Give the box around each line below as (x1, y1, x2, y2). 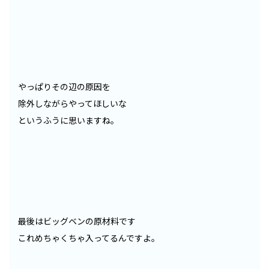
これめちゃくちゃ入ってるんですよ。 (18, 231, 160, 244)
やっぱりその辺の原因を (18, 80, 110, 92)
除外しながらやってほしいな (18, 97, 127, 109)
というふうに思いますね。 (18, 113, 119, 126)
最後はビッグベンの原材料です (18, 214, 136, 227)
